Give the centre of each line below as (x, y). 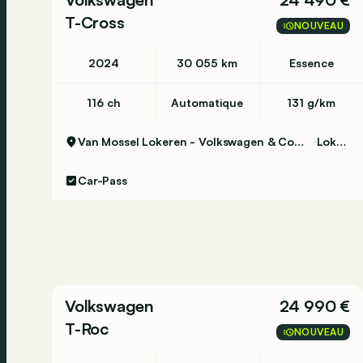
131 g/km (312, 102)
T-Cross (95, 22)
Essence (311, 63)
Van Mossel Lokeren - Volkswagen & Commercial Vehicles (299, 141)
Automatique (207, 102)
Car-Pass (102, 180)
